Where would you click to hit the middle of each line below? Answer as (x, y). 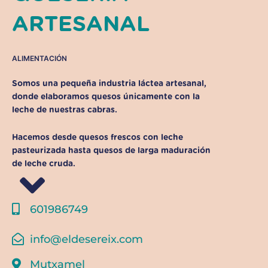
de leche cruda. (44, 164)
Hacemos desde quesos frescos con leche (98, 138)
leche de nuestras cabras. (65, 110)
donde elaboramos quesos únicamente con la (106, 97)
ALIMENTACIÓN (39, 59)
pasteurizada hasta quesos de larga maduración (111, 151)
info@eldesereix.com (86, 240)
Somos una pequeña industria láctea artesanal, (109, 84)
